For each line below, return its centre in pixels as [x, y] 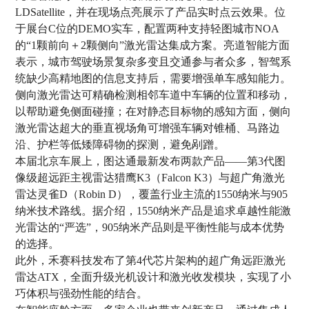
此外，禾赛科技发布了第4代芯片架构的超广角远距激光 [151, 260]
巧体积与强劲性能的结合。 [82, 293]
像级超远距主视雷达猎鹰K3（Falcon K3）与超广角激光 [150, 177]
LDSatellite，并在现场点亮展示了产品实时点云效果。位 [151, 12]
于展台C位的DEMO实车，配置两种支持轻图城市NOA [148, 28]
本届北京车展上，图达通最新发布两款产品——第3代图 [151, 161]
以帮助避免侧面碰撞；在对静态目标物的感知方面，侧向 [153, 111]
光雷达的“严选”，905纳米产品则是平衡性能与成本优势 [150, 227]
